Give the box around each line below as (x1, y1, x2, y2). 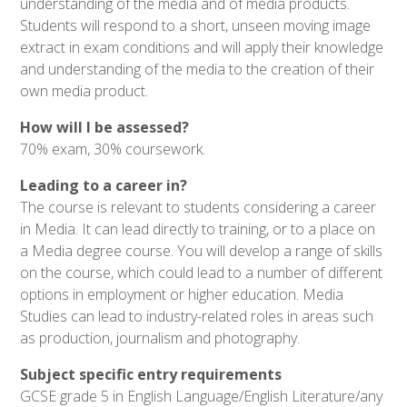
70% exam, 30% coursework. (20, 139, 206, 160)
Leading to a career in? (20, 175, 188, 196)
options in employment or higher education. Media (20, 284, 344, 305)
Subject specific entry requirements (20, 364, 283, 385)
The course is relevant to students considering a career (20, 197, 377, 218)
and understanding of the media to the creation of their (20, 59, 375, 80)
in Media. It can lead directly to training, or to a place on (20, 219, 376, 240)
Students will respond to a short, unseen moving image (20, 15, 372, 36)
